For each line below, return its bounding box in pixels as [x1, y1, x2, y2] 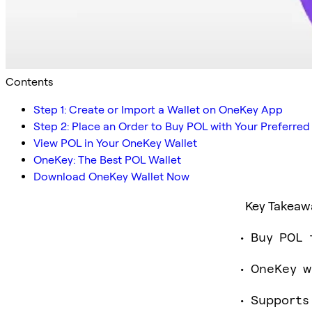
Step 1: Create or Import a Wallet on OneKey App [33, 102, 283, 116]
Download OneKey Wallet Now [33, 169, 189, 183]
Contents [6, 75, 53, 88]
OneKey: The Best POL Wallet [33, 153, 181, 166]
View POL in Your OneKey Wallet [33, 136, 197, 150]
